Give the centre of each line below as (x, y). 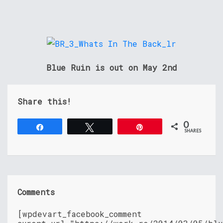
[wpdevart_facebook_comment (80, 214)
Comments (36, 192)
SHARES (193, 130)
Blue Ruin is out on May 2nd (111, 67)
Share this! (44, 101)
